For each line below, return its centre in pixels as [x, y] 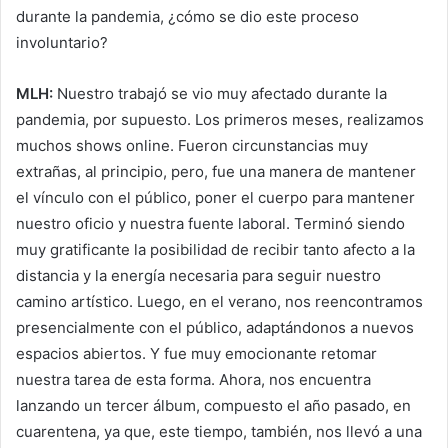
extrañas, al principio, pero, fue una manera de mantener [216, 172]
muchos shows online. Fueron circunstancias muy [192, 146]
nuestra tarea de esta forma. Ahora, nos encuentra [193, 380]
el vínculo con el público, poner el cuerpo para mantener [215, 198]
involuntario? [62, 43]
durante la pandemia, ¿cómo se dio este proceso [187, 17]
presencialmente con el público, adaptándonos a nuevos [215, 328]
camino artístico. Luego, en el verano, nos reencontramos [219, 302]
